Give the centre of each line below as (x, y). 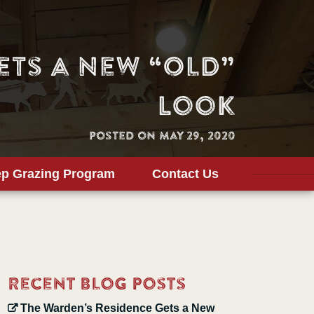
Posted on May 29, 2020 (162, 137)
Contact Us (185, 174)
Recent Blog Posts (97, 286)
